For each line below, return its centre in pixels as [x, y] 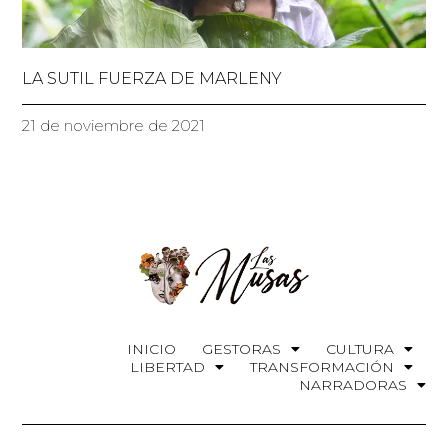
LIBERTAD [167, 367]
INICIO [151, 349]
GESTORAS [241, 349]
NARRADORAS [352, 385]
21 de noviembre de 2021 [114, 126]
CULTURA [359, 349]
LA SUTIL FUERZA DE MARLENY [152, 79]
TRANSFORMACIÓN [321, 367]
